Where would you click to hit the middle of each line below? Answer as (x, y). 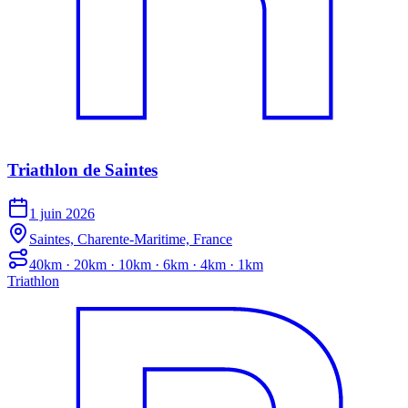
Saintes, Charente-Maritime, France (131, 240)
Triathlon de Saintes (82, 169)
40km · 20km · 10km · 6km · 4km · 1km (146, 265)
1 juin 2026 (62, 214)
